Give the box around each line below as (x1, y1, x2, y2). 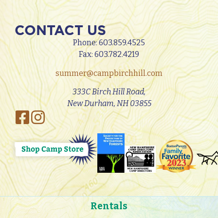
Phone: (73, 38, 99, 48)
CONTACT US (15, 22, 106, 38)
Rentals (91, 200, 127, 212)
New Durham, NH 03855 (67, 99, 151, 109)
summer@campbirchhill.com (55, 68, 163, 78)
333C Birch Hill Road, (73, 87, 145, 97)
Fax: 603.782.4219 (79, 50, 139, 59)
